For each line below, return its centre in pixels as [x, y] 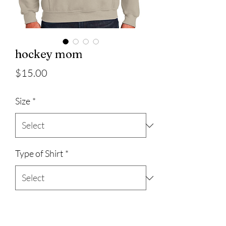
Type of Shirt [39, 153]
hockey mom [49, 54]
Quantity [29, 205]
